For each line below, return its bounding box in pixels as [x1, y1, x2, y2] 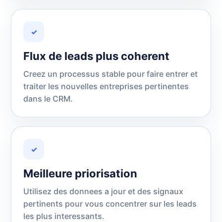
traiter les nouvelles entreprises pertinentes [23, 81, 189, 91]
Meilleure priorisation [23, 167, 137, 180]
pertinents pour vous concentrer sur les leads [23, 199, 197, 209]
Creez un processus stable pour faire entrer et [23, 69, 198, 79]
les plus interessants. [23, 211, 105, 221]
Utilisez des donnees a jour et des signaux [23, 186, 183, 196]
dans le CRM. [23, 94, 73, 104]
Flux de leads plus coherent [23, 50, 169, 62]
